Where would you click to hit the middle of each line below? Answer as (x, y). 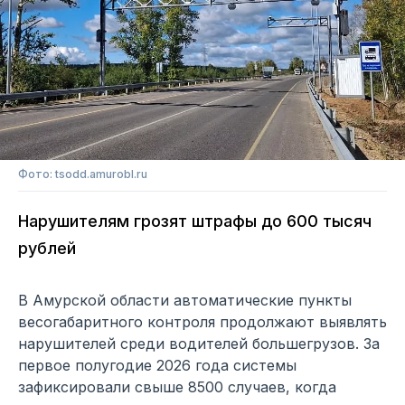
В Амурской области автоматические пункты (185, 301)
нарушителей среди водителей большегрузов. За (199, 344)
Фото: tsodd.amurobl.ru (83, 174)
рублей (47, 249)
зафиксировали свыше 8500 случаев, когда (177, 387)
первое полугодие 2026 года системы (157, 366)
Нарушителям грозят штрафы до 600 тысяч (195, 221)
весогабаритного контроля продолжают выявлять (202, 322)
